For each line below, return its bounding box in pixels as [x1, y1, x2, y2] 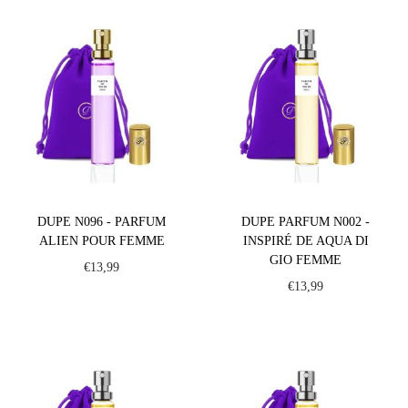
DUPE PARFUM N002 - [241, 214, 371, 229]
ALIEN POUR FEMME [38, 233, 165, 248]
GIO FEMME [270, 252, 342, 267]
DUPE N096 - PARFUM [37, 214, 167, 229]
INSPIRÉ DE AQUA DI [242, 233, 369, 248]
